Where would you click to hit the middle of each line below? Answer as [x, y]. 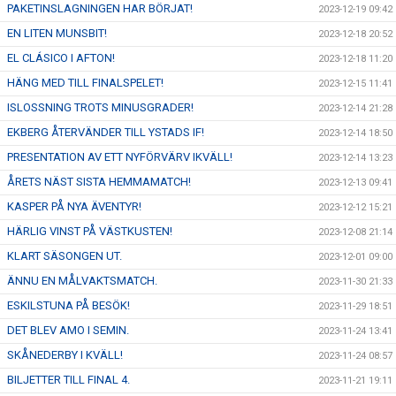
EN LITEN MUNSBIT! [57, 33]
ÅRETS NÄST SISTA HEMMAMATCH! [99, 182]
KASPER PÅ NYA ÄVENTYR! [74, 206]
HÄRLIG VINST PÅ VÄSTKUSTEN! [90, 231]
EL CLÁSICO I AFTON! [61, 58]
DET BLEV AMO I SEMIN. [68, 330]
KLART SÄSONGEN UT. [65, 256]
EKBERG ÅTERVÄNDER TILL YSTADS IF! [106, 132]
